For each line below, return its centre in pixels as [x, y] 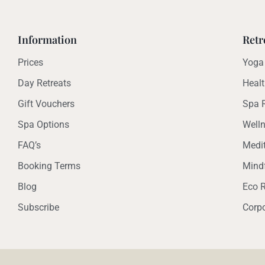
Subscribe [38, 207]
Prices [30, 62]
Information [47, 40]
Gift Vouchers [46, 104]
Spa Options [43, 125]
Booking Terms [49, 166]
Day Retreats [44, 83]
